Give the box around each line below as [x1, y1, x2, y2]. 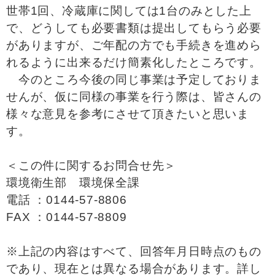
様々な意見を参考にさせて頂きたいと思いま [6, 107, 249, 120]
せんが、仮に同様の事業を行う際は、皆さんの [6, 90, 261, 103]
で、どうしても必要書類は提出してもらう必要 [6, 21, 261, 34]
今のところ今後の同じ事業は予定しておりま [6, 73, 261, 86]
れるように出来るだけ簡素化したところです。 [6, 56, 261, 69]
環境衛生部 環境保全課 [6, 176, 140, 189]
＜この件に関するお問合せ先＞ [6, 159, 177, 172]
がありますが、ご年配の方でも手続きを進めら [6, 39, 261, 52]
